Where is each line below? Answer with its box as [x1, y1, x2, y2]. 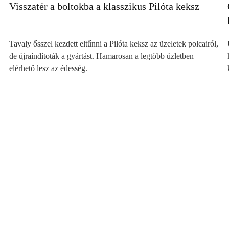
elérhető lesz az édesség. [9, 64, 88, 73]
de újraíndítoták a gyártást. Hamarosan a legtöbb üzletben [9, 52, 194, 61]
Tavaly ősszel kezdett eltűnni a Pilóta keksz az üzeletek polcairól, [9, 39, 219, 49]
